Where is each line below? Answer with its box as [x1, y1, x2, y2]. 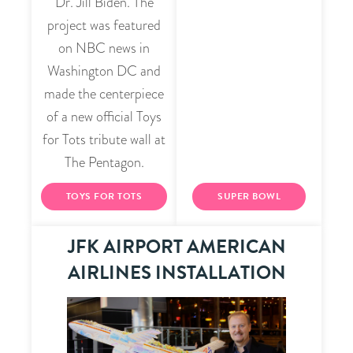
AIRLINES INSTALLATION [67, 258, 286, 288]
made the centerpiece [44, 84, 164, 105]
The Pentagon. [64, 152, 144, 173]
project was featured [47, 15, 161, 36]
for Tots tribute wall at [43, 129, 165, 150]
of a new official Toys [46, 106, 162, 128]
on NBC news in [58, 38, 150, 59]
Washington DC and [47, 61, 161, 82]
